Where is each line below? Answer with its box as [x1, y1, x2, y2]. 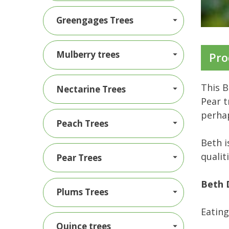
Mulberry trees [56, 49, 120, 61]
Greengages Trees [56, 14, 134, 27]
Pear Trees [56, 151, 102, 164]
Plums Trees [56, 186, 109, 198]
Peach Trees [56, 117, 109, 129]
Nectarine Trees [56, 83, 126, 95]
